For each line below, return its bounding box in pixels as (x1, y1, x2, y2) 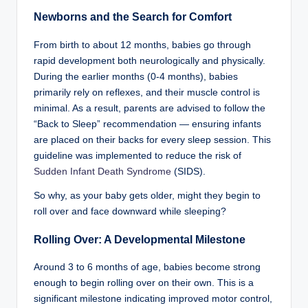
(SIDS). (171, 166, 206, 177)
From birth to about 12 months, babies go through (34, 39, 251, 50)
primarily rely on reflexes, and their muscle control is (34, 87, 260, 98)
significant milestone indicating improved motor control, (34, 294, 272, 305)
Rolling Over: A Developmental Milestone (34, 233, 245, 245)
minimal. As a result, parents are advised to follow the (34, 102, 265, 113)
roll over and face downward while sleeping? (34, 206, 226, 217)
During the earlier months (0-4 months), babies (34, 71, 238, 82)
